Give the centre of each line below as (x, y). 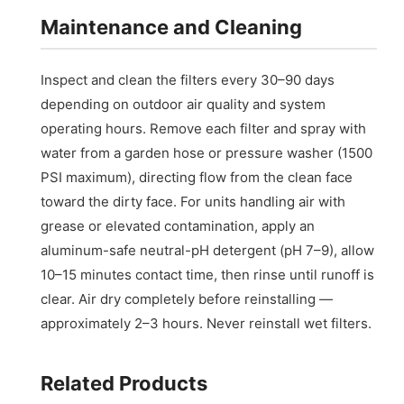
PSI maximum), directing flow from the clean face (197, 177)
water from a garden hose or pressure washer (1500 (207, 152)
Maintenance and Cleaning (172, 27)
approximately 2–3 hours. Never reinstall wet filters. (207, 323)
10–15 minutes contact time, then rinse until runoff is (208, 274)
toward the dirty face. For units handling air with (193, 201)
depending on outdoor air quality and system (184, 104)
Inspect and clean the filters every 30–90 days (188, 79)
